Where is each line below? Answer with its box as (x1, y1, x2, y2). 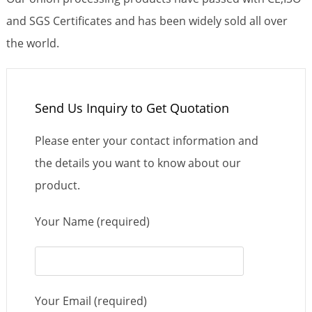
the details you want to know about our (34, 155, 241, 171)
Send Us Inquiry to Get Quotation (34, 99, 229, 116)
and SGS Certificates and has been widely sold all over (6, 13, 288, 29)
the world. (6, 35, 59, 51)
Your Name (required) (34, 213, 150, 229)
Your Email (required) (34, 292, 147, 309)
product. (34, 177, 80, 193)
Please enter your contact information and (34, 132, 258, 148)
